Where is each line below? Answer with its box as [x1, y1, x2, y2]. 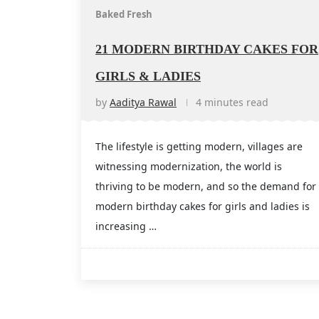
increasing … [95, 219, 157, 234]
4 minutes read [196, 95, 268, 110]
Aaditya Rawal [110, 95, 177, 110]
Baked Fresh [95, 8, 152, 21]
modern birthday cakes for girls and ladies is [95, 199, 310, 214]
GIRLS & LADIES [95, 69, 201, 84]
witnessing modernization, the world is [95, 159, 282, 174]
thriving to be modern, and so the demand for [95, 179, 316, 194]
